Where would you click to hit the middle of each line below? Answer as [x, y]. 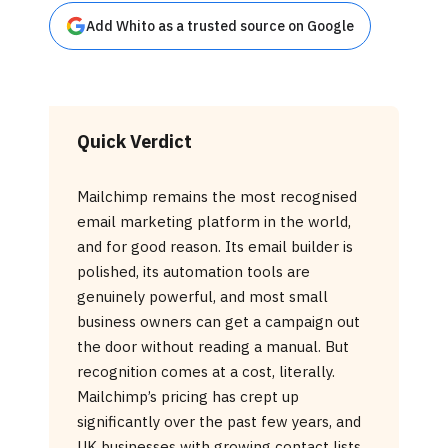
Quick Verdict [135, 142]
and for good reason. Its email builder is [215, 247]
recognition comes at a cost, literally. [206, 372]
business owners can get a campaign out [219, 322]
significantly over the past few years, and [219, 422]
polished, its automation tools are [194, 272]
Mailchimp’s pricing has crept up [188, 397]
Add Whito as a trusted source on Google [220, 26]
